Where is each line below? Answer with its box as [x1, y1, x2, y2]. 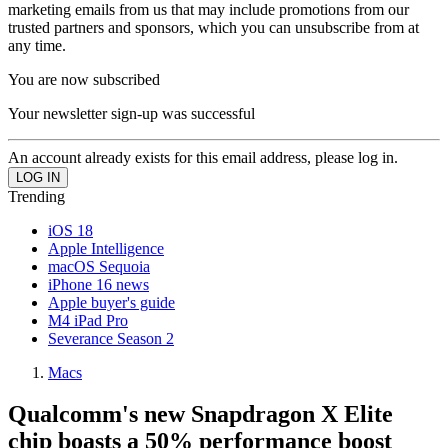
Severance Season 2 [48, 329, 174, 347]
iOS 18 [48, 221, 93, 239]
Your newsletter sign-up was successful [8, 104, 255, 122]
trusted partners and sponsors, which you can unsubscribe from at [8, 18, 419, 36]
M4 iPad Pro [48, 311, 128, 329]
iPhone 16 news [48, 275, 149, 293]
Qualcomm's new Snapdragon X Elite [8, 401, 393, 428]
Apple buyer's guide [48, 293, 175, 311]
